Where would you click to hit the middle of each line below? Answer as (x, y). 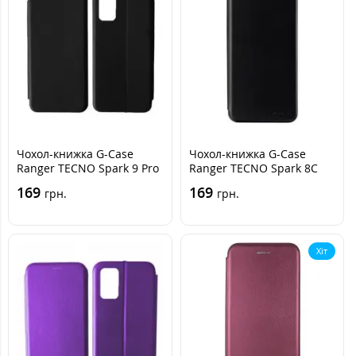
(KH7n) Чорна (53, 182)
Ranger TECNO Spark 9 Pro (88, 168)
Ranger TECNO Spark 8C (253, 168)
